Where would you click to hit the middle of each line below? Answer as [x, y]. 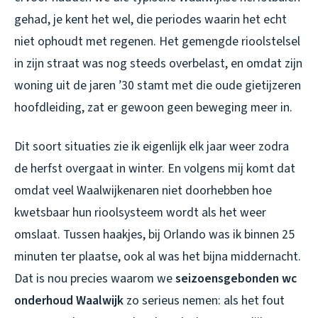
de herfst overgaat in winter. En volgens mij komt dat [155, 168]
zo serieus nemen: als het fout [204, 300]
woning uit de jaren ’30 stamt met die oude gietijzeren [158, 85]
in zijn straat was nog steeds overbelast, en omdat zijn [158, 63]
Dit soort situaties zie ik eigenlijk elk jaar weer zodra [152, 146]
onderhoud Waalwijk [69, 300]
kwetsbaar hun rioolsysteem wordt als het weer [140, 212]
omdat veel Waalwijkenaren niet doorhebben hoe [143, 190]
